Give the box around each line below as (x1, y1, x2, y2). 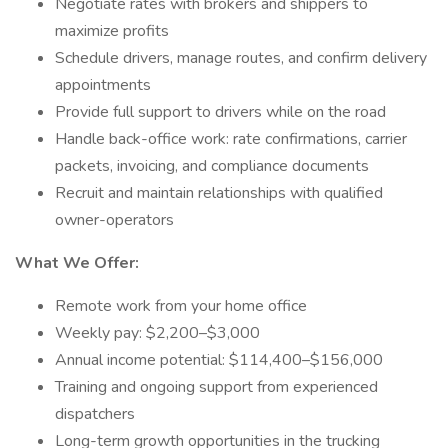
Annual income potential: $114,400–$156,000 (55, 349, 383, 371)
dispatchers (55, 403, 135, 425)
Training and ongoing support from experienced (55, 376, 378, 398)
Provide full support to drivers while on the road (55, 101, 386, 123)
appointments (55, 74, 151, 96)
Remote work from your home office (55, 295, 307, 317)
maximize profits (55, 20, 169, 42)
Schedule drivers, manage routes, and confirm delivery (55, 47, 427, 69)
